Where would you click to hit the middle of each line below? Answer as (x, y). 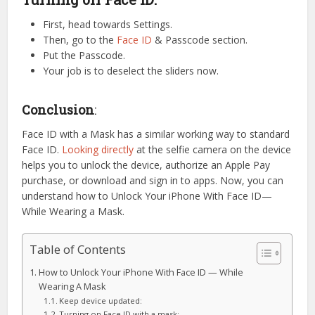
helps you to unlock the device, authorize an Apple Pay (146, 165)
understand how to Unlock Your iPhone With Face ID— (147, 195)
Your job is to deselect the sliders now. (131, 70)
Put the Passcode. (84, 55)
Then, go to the (80, 39)
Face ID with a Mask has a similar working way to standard (156, 134)
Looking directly (98, 149)
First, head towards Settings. (108, 24)
